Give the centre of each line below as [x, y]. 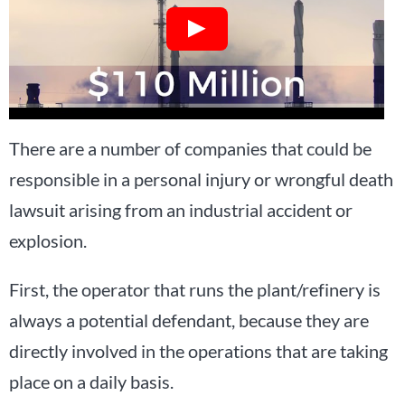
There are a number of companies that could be [190, 148]
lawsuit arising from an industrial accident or [181, 209]
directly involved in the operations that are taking [198, 350]
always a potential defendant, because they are [189, 320]
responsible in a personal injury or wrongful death [201, 179]
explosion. [48, 240]
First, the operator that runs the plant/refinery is [195, 289]
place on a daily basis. [91, 381]
